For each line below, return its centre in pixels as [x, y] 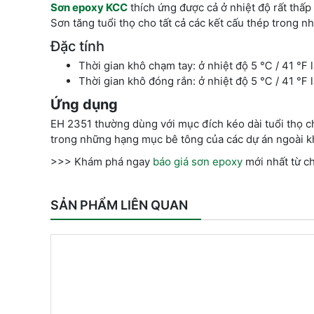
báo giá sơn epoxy [198, 162]
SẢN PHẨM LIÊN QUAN [119, 205]
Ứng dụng [84, 105]
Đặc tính [77, 47]
